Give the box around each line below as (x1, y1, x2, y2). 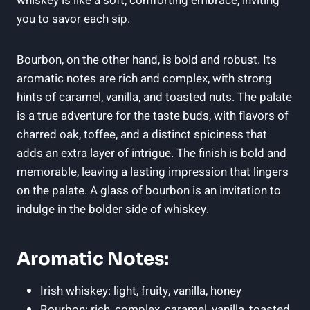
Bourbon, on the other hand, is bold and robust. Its (17, 51, 277, 69)
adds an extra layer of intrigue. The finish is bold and (17, 145, 286, 163)
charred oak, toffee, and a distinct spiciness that (17, 126, 267, 144)
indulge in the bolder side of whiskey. (17, 201, 209, 219)
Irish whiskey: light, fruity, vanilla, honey (40, 282, 241, 300)
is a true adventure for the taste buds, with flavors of (17, 107, 289, 125)
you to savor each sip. (17, 10, 130, 28)
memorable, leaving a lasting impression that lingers (17, 163, 289, 181)
